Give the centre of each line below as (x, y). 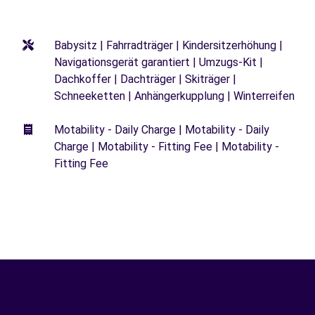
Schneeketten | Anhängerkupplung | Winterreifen (174, 96)
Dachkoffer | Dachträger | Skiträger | (145, 79)
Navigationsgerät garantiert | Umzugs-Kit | (159, 62)
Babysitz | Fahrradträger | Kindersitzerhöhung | (168, 45)
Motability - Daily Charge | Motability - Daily (162, 129)
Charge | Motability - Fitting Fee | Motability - (167, 146)
